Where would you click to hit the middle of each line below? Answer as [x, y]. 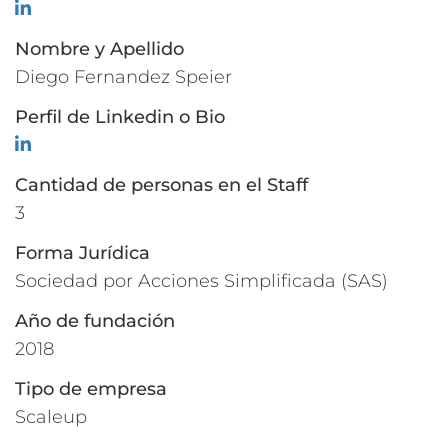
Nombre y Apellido [99, 49]
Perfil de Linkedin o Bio [120, 117]
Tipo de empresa [91, 389]
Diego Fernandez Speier [123, 77]
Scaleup [51, 417]
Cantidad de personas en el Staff [161, 185]
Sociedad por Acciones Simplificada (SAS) [201, 281]
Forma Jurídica [82, 253]
